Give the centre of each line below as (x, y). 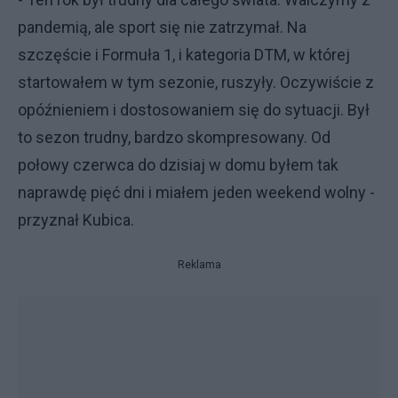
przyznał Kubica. (76, 220)
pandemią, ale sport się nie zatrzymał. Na (162, 27)
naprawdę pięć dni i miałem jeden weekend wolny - (196, 192)
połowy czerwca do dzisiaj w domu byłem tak (178, 165)
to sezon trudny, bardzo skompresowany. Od (174, 137)
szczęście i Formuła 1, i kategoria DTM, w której (184, 55)
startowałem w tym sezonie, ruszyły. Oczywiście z (196, 82)
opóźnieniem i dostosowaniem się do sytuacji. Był (194, 110)
